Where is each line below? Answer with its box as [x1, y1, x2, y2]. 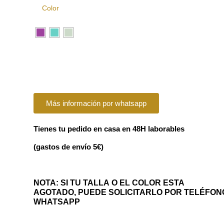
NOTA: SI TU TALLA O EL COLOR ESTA [33, 178, 184, 187]
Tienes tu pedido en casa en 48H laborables [33, 124, 186, 133]
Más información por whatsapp [46, 98, 146, 107]
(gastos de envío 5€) [33, 142, 103, 151]
